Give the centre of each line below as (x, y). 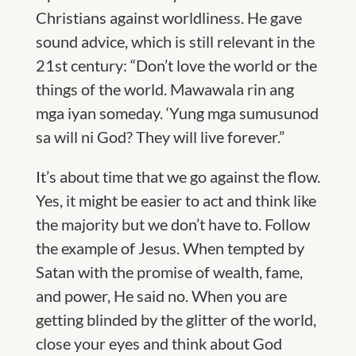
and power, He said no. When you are (161, 296)
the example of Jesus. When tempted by (170, 248)
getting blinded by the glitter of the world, (176, 319)
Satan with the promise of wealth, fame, (169, 272)
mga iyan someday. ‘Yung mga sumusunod (177, 113)
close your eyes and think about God (159, 343)
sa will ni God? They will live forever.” (160, 137)
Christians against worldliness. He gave (168, 17)
